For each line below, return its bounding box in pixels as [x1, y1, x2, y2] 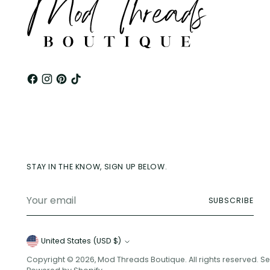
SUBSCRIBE [208, 195, 254, 206]
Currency [26, 235, 95, 255]
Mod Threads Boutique [98, 254, 186, 265]
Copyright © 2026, [27, 254, 98, 265]
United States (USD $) [113, 236, 122, 246]
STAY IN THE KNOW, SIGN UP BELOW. [27, 162, 168, 172]
